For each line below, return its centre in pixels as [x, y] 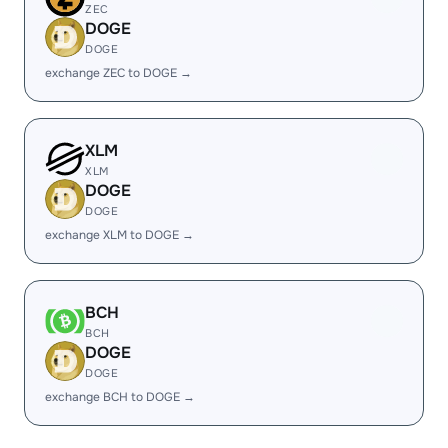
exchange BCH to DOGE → [120, 397]
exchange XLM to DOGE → [119, 235]
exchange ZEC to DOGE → [118, 73]
